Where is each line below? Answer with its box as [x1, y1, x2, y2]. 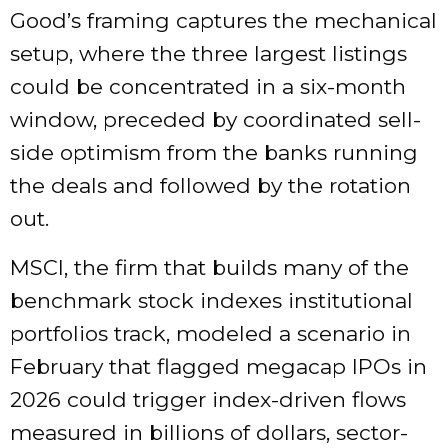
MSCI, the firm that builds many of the [10, 255, 409, 281]
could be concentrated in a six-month [10, 74, 406, 100]
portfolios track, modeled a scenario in [10, 321, 411, 347]
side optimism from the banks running [10, 140, 418, 166]
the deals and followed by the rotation [10, 173, 411, 199]
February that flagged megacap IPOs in [10, 354, 427, 380]
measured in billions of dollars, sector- [10, 420, 408, 446]
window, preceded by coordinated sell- [10, 107, 421, 133]
